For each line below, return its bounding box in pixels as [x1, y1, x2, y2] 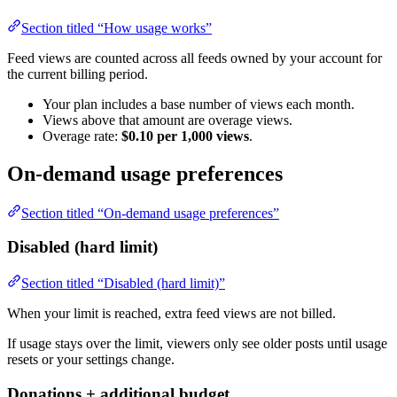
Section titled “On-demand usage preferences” [21, 205, 279, 221]
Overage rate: [43, 128, 121, 144]
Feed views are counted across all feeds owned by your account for [7, 50, 382, 66]
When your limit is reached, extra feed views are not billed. [7, 306, 336, 322]
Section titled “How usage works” [21, 19, 212, 35]
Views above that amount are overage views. [43, 112, 292, 128]
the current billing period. [7, 66, 148, 82]
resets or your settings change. [7, 352, 175, 368]
